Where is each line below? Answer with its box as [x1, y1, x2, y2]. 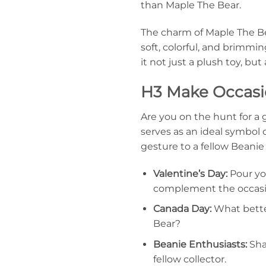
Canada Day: [153, 203, 211, 215]
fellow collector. [153, 253, 226, 265]
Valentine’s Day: [153, 167, 227, 179]
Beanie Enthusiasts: [153, 238, 247, 250]
